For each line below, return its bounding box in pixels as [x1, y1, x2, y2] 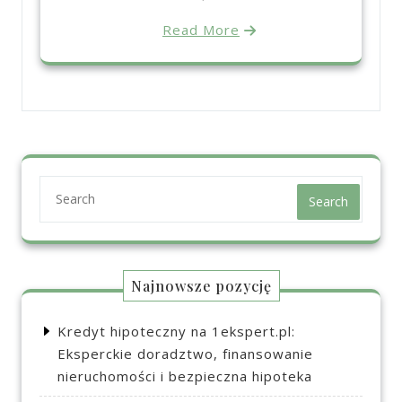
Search [309, 193, 348, 211]
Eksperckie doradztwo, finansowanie [57, 345, 313, 363]
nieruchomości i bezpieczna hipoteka [57, 367, 312, 386]
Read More [162, 21, 240, 39]
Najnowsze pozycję [130, 276, 272, 296]
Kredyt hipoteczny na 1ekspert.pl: [57, 322, 295, 341]
